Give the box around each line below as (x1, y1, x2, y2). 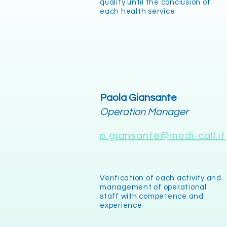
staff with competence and (100, 193, 204, 200)
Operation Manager (100, 107, 188, 117)
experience (100, 202, 142, 209)
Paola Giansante (100, 93, 179, 103)
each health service (100, 8, 175, 15)
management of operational (100, 183, 207, 191)
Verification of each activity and (100, 174, 221, 182)
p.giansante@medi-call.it (100, 131, 225, 141)
